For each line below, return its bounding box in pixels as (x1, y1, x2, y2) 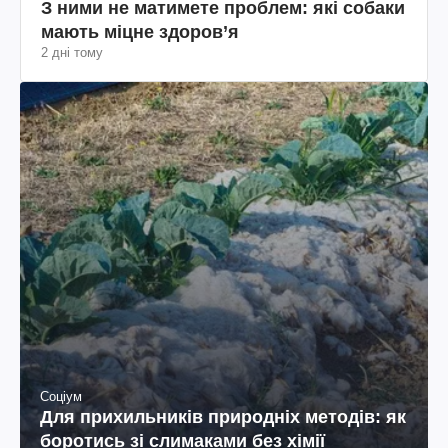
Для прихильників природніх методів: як (40, 406, 406, 427)
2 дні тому (41, 44, 103, 60)
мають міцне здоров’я (41, 21, 239, 42)
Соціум (40, 388, 82, 404)
